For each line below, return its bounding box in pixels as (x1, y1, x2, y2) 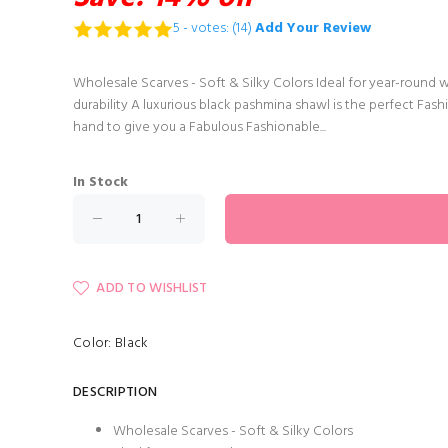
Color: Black (72, 332, 149, 356)
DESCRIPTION (72, 381, 158, 405)
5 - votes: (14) (172, 17, 252, 41)
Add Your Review (254, 17, 371, 41)
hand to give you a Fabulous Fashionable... (72, 116, 326, 140)
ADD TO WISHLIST (96, 277, 208, 301)
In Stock (72, 171, 128, 195)
